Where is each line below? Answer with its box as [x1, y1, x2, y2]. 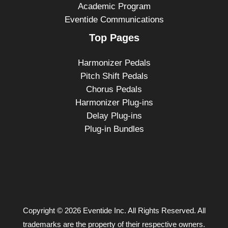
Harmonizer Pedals [77, 58, 151, 68]
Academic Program [77, 1, 151, 11]
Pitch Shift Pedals [80, 71, 148, 81]
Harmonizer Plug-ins [75, 98, 153, 108]
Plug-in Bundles [84, 124, 144, 134]
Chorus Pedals [86, 84, 142, 95]
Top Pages [89, 32, 139, 43]
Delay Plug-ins [86, 111, 142, 121]
